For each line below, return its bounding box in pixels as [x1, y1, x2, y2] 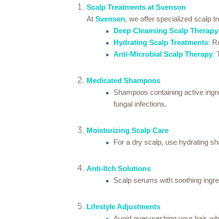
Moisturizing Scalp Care [87, 126, 169, 134]
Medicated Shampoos [87, 76, 160, 85]
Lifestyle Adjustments [87, 202, 160, 211]
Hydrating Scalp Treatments [113, 38, 208, 46]
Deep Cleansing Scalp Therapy [113, 26, 218, 35]
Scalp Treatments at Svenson [87, 3, 186, 11]
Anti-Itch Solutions [87, 164, 151, 173]
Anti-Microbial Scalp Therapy [113, 50, 213, 58]
